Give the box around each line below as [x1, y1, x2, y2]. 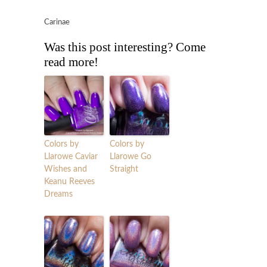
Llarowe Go [110, 152, 151, 161]
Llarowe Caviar [44, 152, 98, 161]
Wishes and [44, 164, 87, 173]
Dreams [44, 190, 73, 198]
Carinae [44, 18, 70, 26]
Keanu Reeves [44, 177, 95, 186]
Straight [110, 164, 138, 173]
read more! [44, 54, 98, 69]
